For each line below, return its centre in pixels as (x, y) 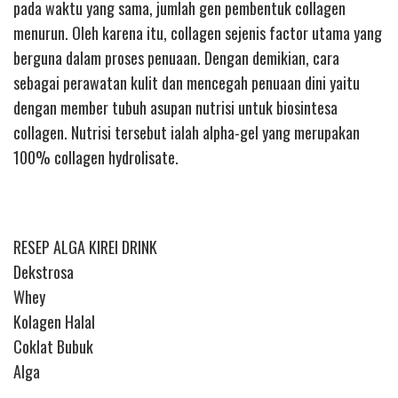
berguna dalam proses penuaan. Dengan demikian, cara (176, 57)
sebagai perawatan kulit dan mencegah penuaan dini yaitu (187, 82)
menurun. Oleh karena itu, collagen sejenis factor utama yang (198, 32)
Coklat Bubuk (53, 346)
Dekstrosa (44, 271)
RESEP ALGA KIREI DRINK (85, 247)
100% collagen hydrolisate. (96, 157)
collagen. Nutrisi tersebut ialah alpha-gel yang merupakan (187, 132)
